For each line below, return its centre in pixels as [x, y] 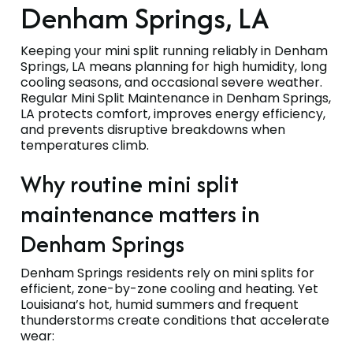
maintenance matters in [140, 214]
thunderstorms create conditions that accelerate [175, 320]
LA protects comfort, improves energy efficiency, [173, 113]
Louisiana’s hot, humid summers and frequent [160, 304]
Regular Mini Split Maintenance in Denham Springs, [176, 98]
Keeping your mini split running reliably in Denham [174, 50]
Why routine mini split [130, 184]
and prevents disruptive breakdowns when [153, 129]
